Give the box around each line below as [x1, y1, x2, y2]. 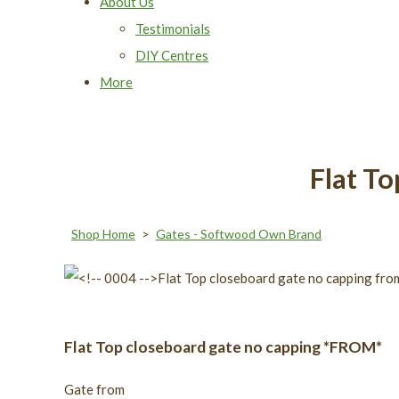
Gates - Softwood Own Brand [156, 225, 322, 241]
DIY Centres [135, 46, 208, 63]
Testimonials [135, 20, 210, 37]
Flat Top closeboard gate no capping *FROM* [64, 337, 382, 356]
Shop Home [71, 225, 135, 241]
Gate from [64, 380, 125, 397]
